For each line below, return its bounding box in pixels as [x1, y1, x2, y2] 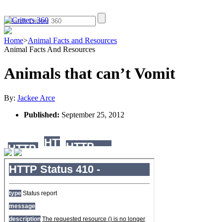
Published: [24, 110, 61, 119]
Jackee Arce [17, 93, 55, 102]
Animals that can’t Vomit [4, 64, 175, 83]
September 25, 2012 [61, 110, 124, 119]
